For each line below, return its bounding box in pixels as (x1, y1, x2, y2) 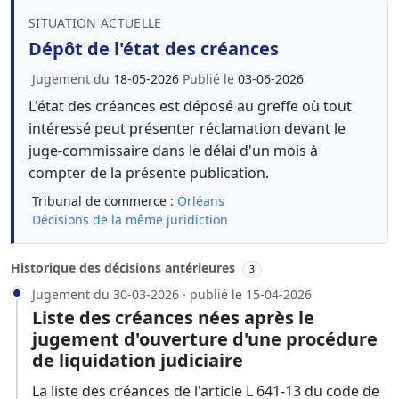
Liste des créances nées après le (32, 305, 314, 330)
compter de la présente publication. (28, 163, 269, 183)
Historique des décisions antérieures (11, 259, 239, 276)
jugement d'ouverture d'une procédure (32, 326, 378, 351)
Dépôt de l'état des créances (28, 37, 279, 61)
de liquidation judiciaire (32, 347, 243, 372)
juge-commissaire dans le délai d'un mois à (28, 141, 318, 160)
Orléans (177, 192, 224, 209)
